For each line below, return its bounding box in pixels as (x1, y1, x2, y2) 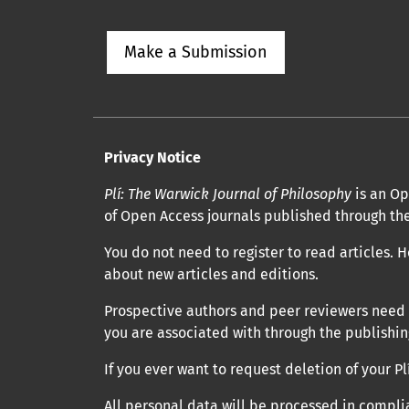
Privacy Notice (104, 149, 201, 166)
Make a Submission (124, 42, 267, 62)
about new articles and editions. (104, 266, 319, 283)
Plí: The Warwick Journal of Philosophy (104, 185, 351, 203)
